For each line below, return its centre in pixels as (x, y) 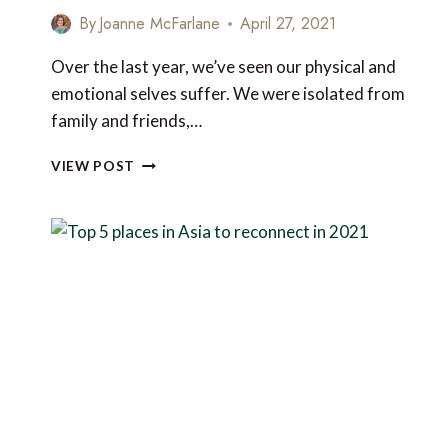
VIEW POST (93, 166)
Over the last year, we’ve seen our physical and (223, 67)
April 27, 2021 (288, 24)
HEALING (166, 223)
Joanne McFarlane (160, 24)
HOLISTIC (169, 202)
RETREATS (172, 244)
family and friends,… (126, 121)
